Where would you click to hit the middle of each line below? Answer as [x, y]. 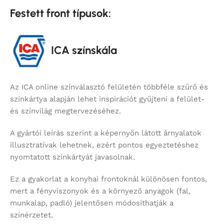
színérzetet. [31, 215]
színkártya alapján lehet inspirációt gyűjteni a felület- [107, 99]
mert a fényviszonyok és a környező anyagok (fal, [100, 191]
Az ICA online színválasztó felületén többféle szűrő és [109, 87]
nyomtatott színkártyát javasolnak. [72, 157]
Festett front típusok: [60, 13]
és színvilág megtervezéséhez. [65, 111]
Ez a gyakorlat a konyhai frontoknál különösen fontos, [108, 179]
